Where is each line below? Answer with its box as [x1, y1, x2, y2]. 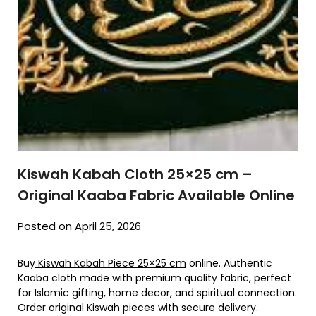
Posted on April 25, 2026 [18, 218, 141, 233]
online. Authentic [186, 255, 272, 270]
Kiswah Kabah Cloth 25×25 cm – [18, 164, 253, 184]
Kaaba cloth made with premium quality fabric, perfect [18, 270, 291, 285]
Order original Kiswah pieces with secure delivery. [18, 300, 258, 315]
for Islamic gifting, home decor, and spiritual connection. [18, 285, 297, 300]
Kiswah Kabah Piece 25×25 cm [35, 255, 186, 270]
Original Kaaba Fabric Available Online [18, 185, 295, 205]
